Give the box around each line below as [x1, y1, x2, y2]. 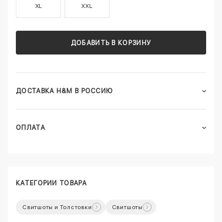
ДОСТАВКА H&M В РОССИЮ [16, 87, 113, 95]
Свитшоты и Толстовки [22, 204, 92, 211]
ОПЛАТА [16, 124, 45, 132]
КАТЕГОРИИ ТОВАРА [16, 179, 87, 187]
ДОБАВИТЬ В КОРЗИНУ [70, 39, 152, 47]
